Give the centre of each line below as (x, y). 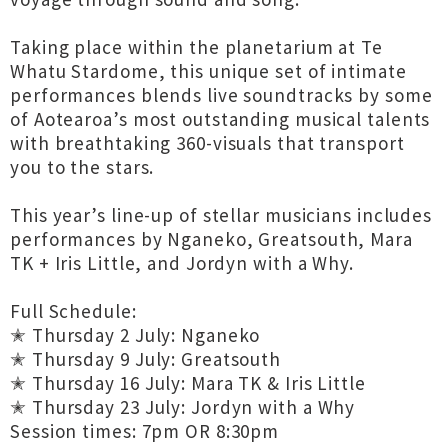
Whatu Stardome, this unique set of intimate (208, 71)
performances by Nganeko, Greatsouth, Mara (211, 239)
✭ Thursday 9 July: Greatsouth (146, 359)
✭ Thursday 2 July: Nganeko (135, 335)
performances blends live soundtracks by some (221, 95)
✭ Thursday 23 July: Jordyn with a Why (183, 407)
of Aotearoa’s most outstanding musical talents (220, 119)
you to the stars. (82, 167)
